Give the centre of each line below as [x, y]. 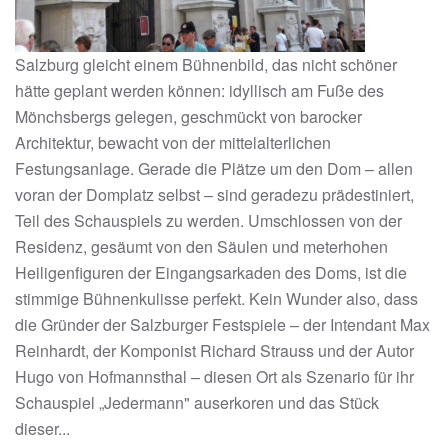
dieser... [42, 428]
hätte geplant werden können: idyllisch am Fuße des [199, 90]
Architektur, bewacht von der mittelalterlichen [173, 142]
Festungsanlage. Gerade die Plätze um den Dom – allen [214, 168]
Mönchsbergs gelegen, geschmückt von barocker [188, 116]
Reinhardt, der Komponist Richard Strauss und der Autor [214, 350]
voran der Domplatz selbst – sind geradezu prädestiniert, [214, 194]
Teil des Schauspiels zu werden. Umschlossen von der [208, 220]
